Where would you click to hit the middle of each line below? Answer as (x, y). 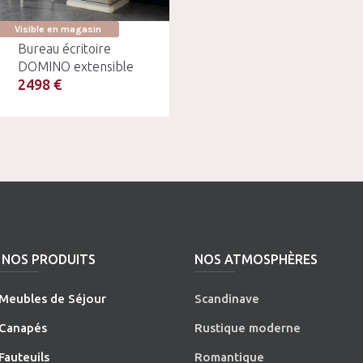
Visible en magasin (58, 29)
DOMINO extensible (75, 66)
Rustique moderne (248, 327)
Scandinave (227, 298)
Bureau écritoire (64, 48)
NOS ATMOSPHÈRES (256, 259)
